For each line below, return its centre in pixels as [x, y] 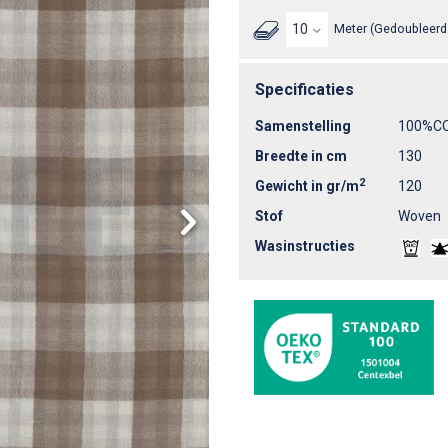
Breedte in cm [301, 155]
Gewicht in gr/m [307, 185]
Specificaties [304, 89]
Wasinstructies [305, 245]
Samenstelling [303, 125]
